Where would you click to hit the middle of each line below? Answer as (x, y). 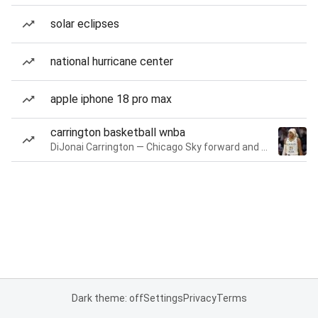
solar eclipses (85, 24)
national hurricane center (112, 61)
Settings (163, 298)
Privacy (199, 298)
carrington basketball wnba (118, 132)
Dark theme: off (107, 298)
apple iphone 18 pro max (111, 99)
